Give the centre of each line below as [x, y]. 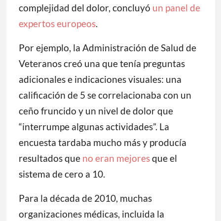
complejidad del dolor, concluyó [85, 8]
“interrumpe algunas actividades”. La [94, 127]
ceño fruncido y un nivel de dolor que [96, 111]
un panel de [176, 8]
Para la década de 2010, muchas [85, 198]
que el [163, 158]
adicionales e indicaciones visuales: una [100, 79]
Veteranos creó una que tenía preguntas [102, 64]
